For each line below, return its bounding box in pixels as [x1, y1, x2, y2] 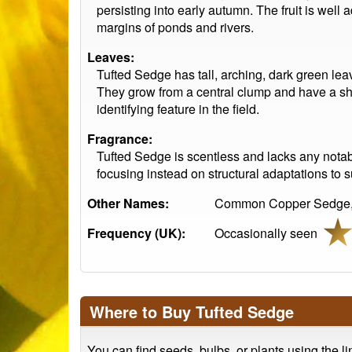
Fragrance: [87, 130, 152, 148]
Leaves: [87, 48, 134, 66]
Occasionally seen [214, 224, 324, 242]
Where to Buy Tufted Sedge [90, 300, 294, 323]
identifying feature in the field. [97, 100, 259, 118]
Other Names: [87, 194, 169, 212]
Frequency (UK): [87, 224, 185, 242]
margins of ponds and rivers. [97, 18, 254, 36]
